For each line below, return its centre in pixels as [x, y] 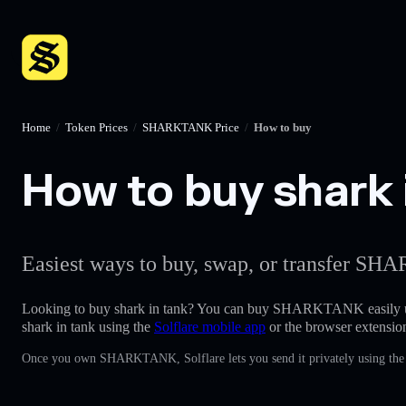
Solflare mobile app [210, 326]
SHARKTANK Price [191, 127]
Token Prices [97, 127]
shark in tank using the [88, 326]
